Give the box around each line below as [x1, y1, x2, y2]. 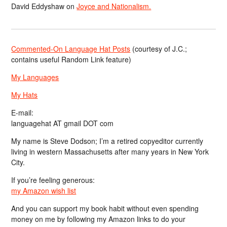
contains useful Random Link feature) [11, 54, 132, 64]
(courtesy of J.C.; [130, 43, 187, 54]
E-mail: [11, 107, 34, 118]
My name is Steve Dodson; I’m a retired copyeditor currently [11, 135, 204, 146]
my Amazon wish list [11, 185, 77, 196]
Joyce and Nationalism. [77, 1, 152, 12]
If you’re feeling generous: [11, 174, 95, 185]
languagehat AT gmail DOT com [11, 118, 114, 128]
